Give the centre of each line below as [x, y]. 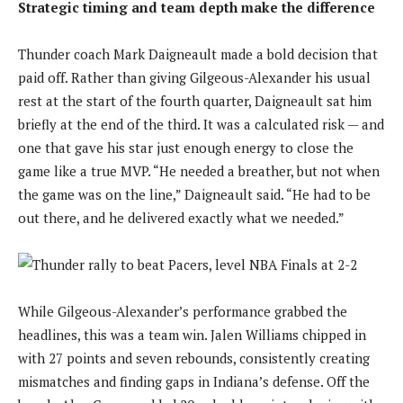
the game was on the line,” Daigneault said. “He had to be [194, 194]
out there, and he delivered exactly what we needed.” [181, 217]
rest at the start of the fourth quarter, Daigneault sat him [195, 100]
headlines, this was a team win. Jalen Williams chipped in [192, 334]
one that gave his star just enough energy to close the [186, 147]
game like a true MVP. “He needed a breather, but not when [199, 170]
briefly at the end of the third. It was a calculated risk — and [201, 124]
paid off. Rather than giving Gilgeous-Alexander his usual [194, 77]
